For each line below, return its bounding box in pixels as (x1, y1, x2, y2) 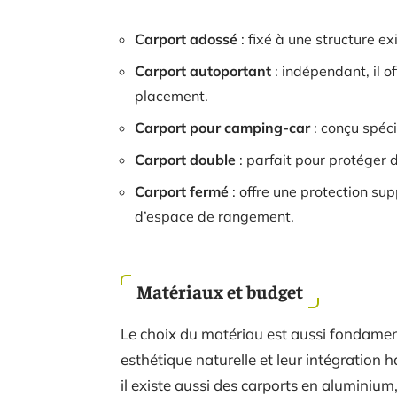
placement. (135, 87, 208, 105)
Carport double (135, 151, 236, 168)
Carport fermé (135, 183, 229, 200)
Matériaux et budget (136, 279, 303, 303)
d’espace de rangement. (135, 207, 294, 225)
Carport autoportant (135, 62, 271, 80)
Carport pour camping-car (135, 119, 310, 136)
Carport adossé (135, 30, 237, 48)
